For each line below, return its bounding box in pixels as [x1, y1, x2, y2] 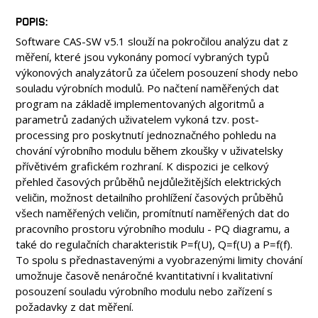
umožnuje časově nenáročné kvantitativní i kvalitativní [16, 268, 273, 283]
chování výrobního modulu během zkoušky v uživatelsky [16, 143, 283, 158]
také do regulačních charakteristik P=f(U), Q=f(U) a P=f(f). [16, 237, 292, 251]
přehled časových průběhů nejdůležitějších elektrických [16, 175, 281, 189]
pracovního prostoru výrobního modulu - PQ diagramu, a [16, 221, 290, 236]
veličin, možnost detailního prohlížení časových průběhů [16, 190, 283, 204]
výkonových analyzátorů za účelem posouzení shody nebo [16, 65, 298, 79]
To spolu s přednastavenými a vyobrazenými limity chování [16, 253, 302, 267]
